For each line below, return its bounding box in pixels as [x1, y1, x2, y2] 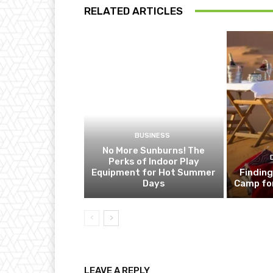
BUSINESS [134, 132, 170, 140]
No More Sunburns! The [102, 145, 205, 157]
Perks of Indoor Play [108, 156, 199, 168]
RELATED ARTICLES [84, 4, 183, 17]
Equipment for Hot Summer [91, 167, 216, 179]
